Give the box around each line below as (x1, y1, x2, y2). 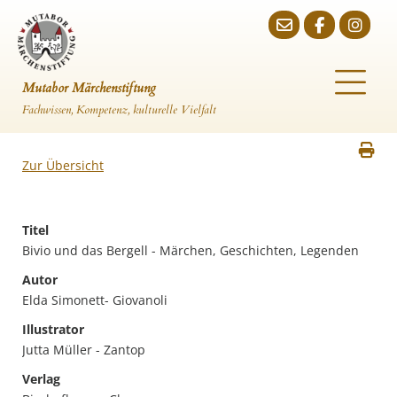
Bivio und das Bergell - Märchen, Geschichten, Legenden (22, 242, 359, 259)
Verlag (22, 370, 60, 387)
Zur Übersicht (22, 157, 104, 174)
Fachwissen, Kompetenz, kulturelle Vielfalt (22, 102, 216, 118)
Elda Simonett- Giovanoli (22, 292, 167, 308)
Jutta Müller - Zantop (22, 341, 145, 358)
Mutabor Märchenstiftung (22, 79, 156, 97)
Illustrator (22, 321, 84, 338)
